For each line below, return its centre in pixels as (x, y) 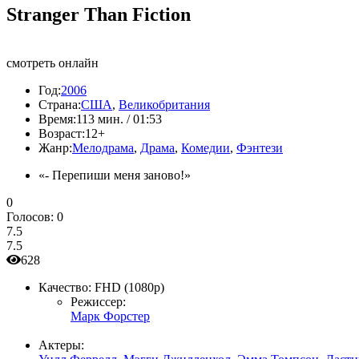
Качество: (65, 287)
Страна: (60, 104)
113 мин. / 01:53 (119, 119)
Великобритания (164, 104)
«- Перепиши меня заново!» (115, 175)
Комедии (206, 147)
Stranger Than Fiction (99, 14)
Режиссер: (98, 301)
